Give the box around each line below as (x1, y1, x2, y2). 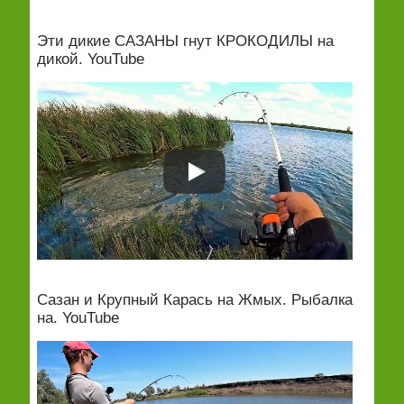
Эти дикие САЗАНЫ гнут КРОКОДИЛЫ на (36, 32, 334, 50)
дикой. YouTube (36, 50, 144, 68)
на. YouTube (36, 309, 119, 326)
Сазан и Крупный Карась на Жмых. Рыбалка (36, 291, 353, 308)
